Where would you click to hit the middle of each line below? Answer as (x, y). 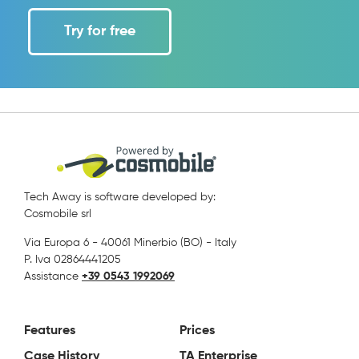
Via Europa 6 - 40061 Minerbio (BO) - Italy (130, 242)
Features (50, 331)
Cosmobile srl (58, 214)
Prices (197, 331)
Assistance (53, 276)
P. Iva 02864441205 (73, 259)
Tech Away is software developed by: (120, 197)
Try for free (100, 31)
